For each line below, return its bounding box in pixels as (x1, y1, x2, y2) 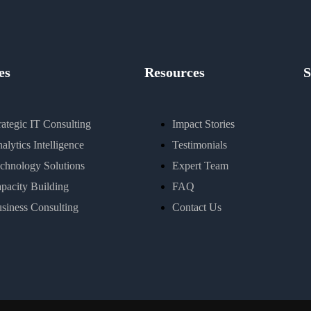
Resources (144, 64, 205, 80)
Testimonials (172, 138, 227, 151)
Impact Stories (172, 117, 235, 130)
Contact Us (172, 201, 221, 213)
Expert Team (172, 159, 228, 171)
